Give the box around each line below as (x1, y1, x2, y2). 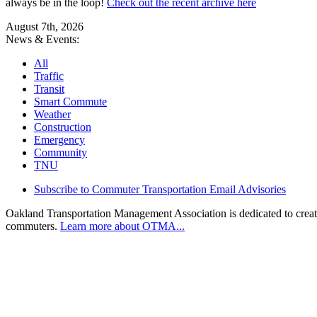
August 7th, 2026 (6, 21, 83, 33)
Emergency (34, 134, 85, 146)
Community (34, 146, 87, 159)
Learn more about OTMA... (60, 220, 185, 233)
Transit (34, 83, 64, 96)
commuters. (6, 220, 60, 233)
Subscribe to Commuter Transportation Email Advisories (34, 183, 286, 196)
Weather (34, 108, 71, 121)
